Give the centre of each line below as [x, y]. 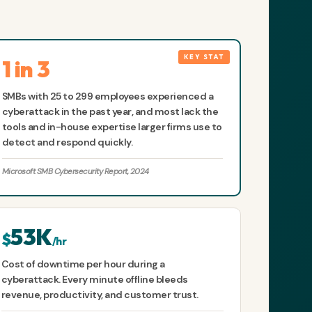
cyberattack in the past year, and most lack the [110, 112]
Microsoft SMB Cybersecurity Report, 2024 [75, 172]
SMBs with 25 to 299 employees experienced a [108, 96]
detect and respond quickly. [67, 142]
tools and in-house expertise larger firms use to [112, 127]
